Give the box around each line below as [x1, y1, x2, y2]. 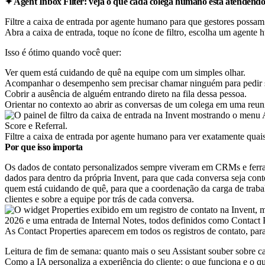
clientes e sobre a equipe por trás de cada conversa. [5, 193, 194, 204]
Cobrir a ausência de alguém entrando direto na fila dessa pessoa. [5, 88, 247, 99]
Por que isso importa [5, 141, 83, 152]
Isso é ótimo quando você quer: [5, 47, 121, 57]
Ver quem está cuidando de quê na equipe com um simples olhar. [5, 67, 245, 77]
